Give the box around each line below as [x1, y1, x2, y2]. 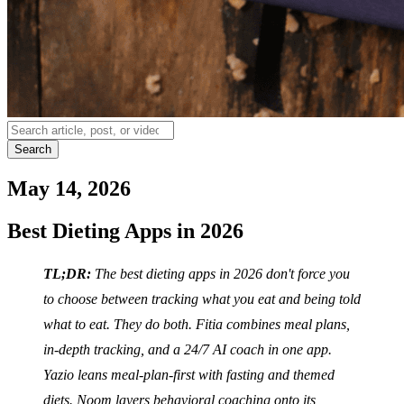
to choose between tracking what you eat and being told [43, 290, 361, 307]
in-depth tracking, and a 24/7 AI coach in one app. [43, 341, 332, 357]
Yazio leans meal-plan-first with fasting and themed [43, 366, 335, 382]
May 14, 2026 [7, 177, 131, 201]
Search [14, 142, 51, 157]
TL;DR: [43, 265, 91, 281]
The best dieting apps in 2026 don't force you [91, 265, 350, 281]
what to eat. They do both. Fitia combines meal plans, [43, 316, 350, 332]
